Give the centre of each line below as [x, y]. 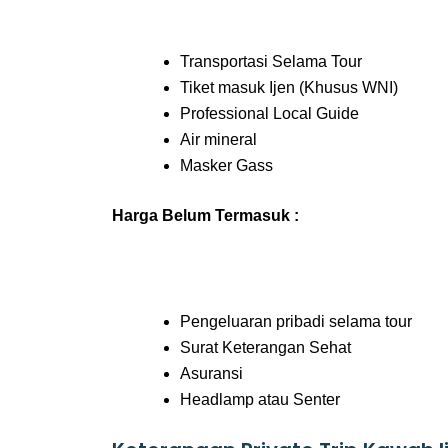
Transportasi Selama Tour [271, 61]
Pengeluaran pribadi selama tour [296, 321]
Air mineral [218, 139]
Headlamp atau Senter [260, 399]
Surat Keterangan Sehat [265, 347]
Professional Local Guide [269, 113]
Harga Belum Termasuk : [205, 215]
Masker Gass [226, 165]
